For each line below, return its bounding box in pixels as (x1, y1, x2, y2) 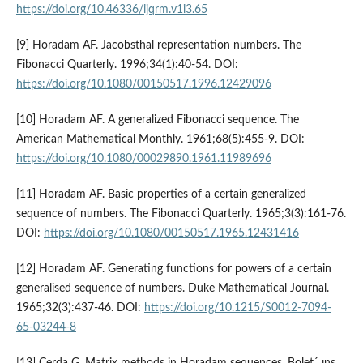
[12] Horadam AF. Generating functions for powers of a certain (15, 263, 331, 275)
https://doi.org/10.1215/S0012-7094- (143, 302, 331, 314)
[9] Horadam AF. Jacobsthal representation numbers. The (15, 40, 301, 52)
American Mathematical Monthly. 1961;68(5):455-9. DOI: (15, 134, 305, 146)
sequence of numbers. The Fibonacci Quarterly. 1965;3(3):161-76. (15, 208, 346, 220)
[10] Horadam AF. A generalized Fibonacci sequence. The (15, 114, 299, 126)
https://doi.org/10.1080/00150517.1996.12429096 (15, 79, 271, 91)
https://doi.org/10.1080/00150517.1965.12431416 (43, 228, 299, 240)
